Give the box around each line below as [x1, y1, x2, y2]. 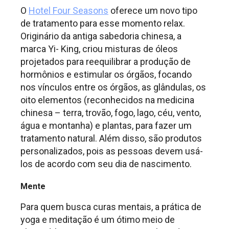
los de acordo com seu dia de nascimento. [20, 158, 192, 170]
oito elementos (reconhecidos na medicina [20, 95, 194, 106]
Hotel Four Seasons [29, 5, 108, 16]
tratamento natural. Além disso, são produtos [20, 133, 202, 144]
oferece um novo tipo [108, 5, 197, 16]
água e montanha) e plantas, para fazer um [20, 120, 192, 131]
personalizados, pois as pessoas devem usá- [20, 146, 203, 157]
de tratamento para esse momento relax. [20, 18, 185, 29]
